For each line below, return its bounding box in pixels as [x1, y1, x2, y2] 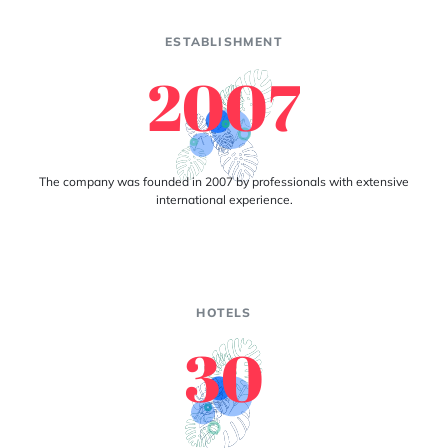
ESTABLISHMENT [165, 34, 283, 49]
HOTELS [196, 305, 252, 320]
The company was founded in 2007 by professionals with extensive [39, 174, 409, 189]
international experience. [155, 192, 293, 207]
